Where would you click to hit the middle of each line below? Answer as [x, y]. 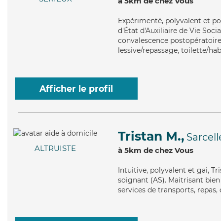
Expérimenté [140, 21]
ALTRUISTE [55, 148]
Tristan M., [151, 136]
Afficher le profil [76, 89]
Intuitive [132, 170]
